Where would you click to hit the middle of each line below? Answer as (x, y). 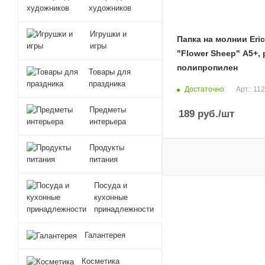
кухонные (111, 197)
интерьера (107, 122)
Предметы (107, 110)
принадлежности (124, 209)
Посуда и (111, 185)
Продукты (107, 148)
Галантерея (105, 235)
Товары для (110, 72)
